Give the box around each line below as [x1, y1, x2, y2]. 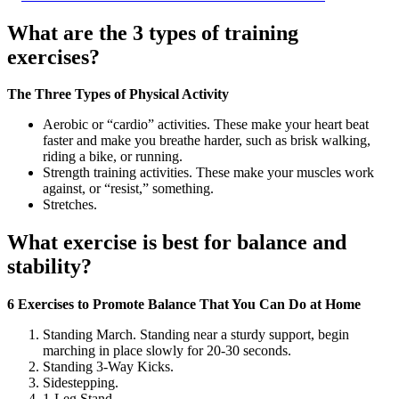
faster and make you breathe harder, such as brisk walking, [43, 133, 370, 149]
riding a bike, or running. [43, 149, 183, 165]
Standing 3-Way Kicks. [43, 359, 174, 375]
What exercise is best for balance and [7, 231, 346, 255]
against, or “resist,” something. [43, 181, 214, 197]
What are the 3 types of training [7, 20, 298, 45]
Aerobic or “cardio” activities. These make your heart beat [43, 117, 369, 133]
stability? [7, 255, 92, 279]
